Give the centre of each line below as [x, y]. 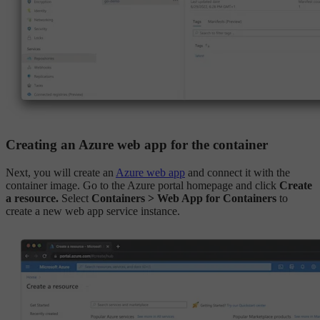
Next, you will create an [61, 172]
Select [75, 198]
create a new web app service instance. [93, 211]
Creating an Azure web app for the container [137, 144]
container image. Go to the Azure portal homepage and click [142, 185]
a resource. [32, 198]
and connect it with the [237, 172]
